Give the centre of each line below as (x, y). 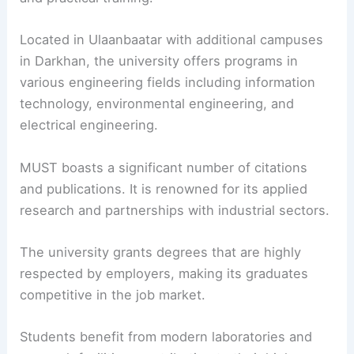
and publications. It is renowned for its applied (164, 188)
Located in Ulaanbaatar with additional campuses (172, 40)
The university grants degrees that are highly (161, 252)
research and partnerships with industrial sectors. (175, 210)
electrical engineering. (89, 125)
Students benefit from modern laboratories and (166, 337)
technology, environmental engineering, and (157, 104)
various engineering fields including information (168, 83)
